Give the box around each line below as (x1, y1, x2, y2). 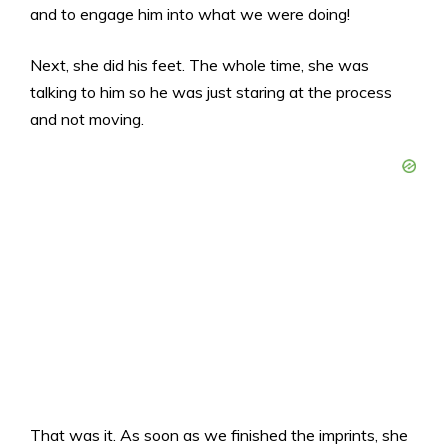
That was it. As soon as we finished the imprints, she (30, 424, 408, 445)
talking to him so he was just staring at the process (30, 81, 392, 102)
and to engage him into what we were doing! (30, 3, 350, 24)
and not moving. (30, 108, 144, 129)
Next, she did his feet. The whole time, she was (30, 54, 369, 75)
